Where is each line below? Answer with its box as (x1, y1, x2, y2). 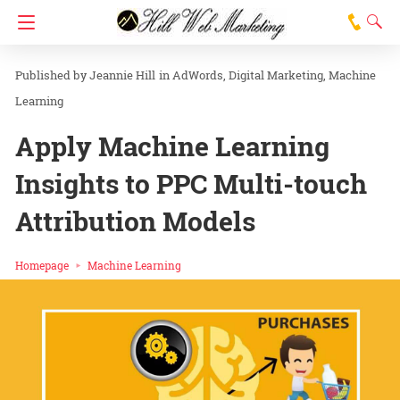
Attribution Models (15, 204, 255, 238)
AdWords (172, 67, 223, 83)
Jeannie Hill (89, 67, 155, 83)
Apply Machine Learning (15, 129, 329, 163)
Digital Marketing (229, 67, 323, 83)
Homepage (15, 258, 69, 272)
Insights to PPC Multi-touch (15, 166, 367, 201)
